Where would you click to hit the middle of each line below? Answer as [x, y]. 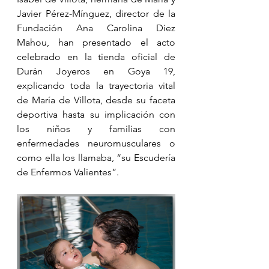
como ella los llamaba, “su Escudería [96, 158]
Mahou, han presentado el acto [96, 43]
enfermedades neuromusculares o [96, 144]
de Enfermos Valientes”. [68, 172]
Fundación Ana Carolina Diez [96, 28]
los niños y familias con [96, 129]
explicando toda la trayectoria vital [96, 86]
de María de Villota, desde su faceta [96, 100]
